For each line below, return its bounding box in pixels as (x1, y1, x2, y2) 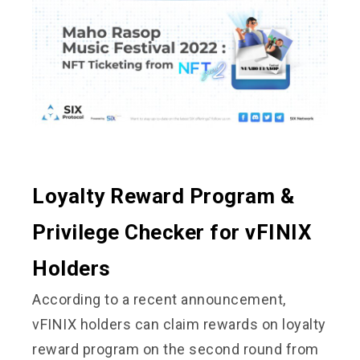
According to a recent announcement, (32, 290, 286, 308)
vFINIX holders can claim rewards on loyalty (32, 315, 326, 333)
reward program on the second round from (32, 340, 319, 358)
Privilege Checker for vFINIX (32, 219, 312, 244)
